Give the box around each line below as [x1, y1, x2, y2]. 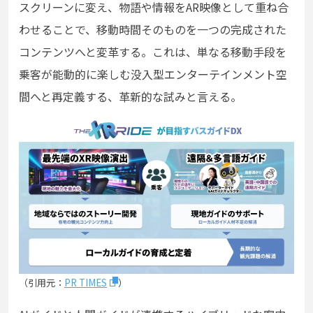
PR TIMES [64, 275, 107, 289]
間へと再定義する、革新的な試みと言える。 [19, 87, 242, 105]
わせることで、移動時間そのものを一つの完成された [19, 20, 286, 38]
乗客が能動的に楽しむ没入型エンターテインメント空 [19, 65, 287, 82]
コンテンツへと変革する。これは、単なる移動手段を [19, 43, 286, 60]
